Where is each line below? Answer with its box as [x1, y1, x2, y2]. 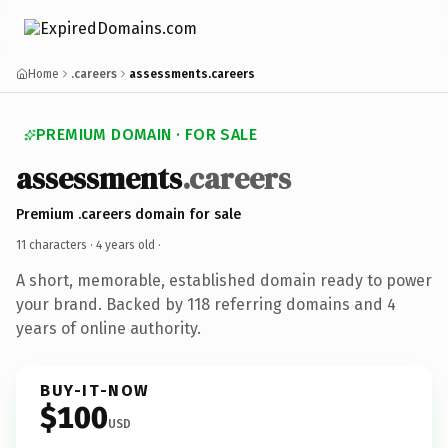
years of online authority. [16, 318, 201, 338]
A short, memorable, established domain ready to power [16, 270, 432, 290]
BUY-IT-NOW [40, 380, 150, 400]
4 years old [96, 237, 155, 252]
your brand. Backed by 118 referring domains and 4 [16, 294, 396, 314]
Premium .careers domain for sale [16, 205, 241, 223]
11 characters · [16, 237, 96, 252]
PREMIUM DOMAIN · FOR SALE [36, 125, 257, 144]
